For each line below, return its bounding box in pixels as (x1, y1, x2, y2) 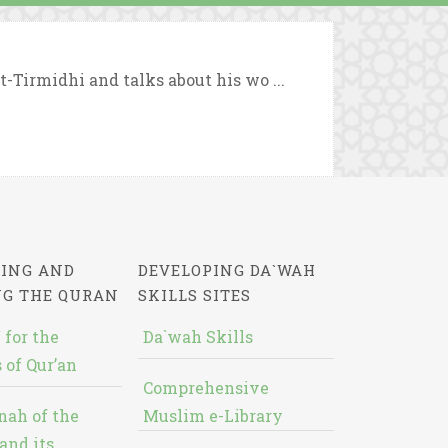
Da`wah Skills (142, 326, 253, 347)
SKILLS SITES (137, 285, 251, 305)
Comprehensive (142, 377, 269, 398)
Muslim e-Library (142, 405, 283, 426)
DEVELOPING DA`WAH (137, 260, 316, 280)
